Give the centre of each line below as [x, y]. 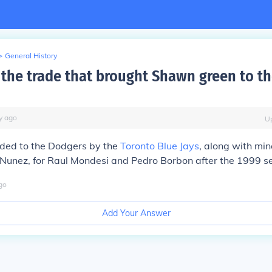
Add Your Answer [136, 213]
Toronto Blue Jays [160, 146]
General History [31, 56]
